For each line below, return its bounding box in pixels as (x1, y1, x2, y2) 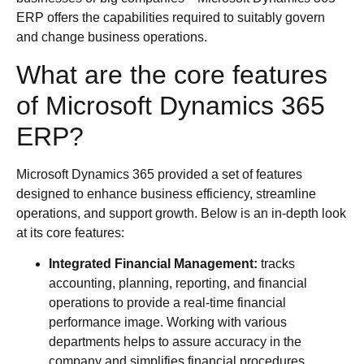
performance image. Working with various (49, 314, 287, 329)
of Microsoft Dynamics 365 (16, 90, 325, 120)
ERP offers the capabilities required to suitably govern (16, 11, 325, 25)
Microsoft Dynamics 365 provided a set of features (16, 167, 302, 181)
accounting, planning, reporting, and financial (49, 275, 307, 290)
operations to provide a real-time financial (49, 295, 286, 310)
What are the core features (16, 59, 327, 89)
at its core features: (16, 225, 131, 240)
